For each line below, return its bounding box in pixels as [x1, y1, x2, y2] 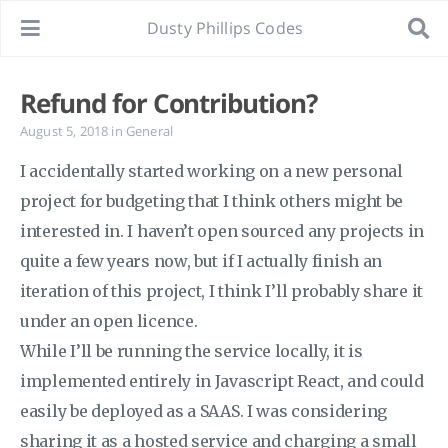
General [125, 122, 174, 140]
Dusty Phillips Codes [146, 17, 304, 39]
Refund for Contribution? [20, 85, 318, 121]
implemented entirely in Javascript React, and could [20, 371, 424, 391]
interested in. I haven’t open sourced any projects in [20, 221, 425, 241]
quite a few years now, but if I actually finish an [20, 251, 383, 271]
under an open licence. [20, 311, 198, 331]
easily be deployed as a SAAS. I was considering [20, 401, 387, 421]
